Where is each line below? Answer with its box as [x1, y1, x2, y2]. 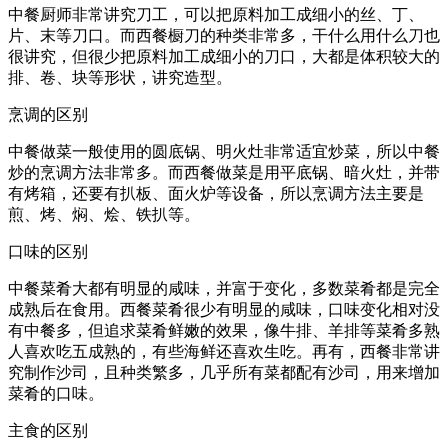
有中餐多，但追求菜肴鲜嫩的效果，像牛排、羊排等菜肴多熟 [8, 321, 440, 339]
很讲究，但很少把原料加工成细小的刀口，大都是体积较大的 [8, 47, 440, 65]
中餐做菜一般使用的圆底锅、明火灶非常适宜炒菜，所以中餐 [8, 142, 440, 160]
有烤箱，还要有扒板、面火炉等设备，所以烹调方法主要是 [8, 184, 424, 202]
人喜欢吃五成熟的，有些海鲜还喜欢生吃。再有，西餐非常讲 [8, 342, 440, 360]
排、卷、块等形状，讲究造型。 [8, 68, 232, 86]
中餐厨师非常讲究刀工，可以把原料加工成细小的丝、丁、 [8, 5, 424, 23]
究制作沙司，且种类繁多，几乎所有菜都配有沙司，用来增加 [8, 363, 440, 381]
